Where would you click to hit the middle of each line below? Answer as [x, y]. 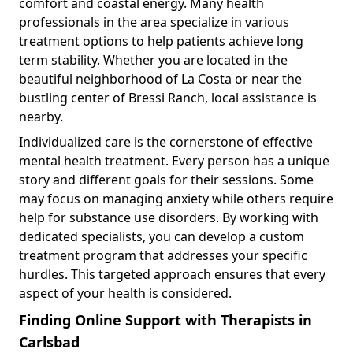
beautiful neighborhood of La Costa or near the [160, 78]
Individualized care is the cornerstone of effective [166, 141]
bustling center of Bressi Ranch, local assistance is [168, 97]
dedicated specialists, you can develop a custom [162, 236]
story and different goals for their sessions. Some [166, 179]
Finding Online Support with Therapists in [165, 320]
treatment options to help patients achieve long [161, 41]
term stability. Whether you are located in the [153, 59]
